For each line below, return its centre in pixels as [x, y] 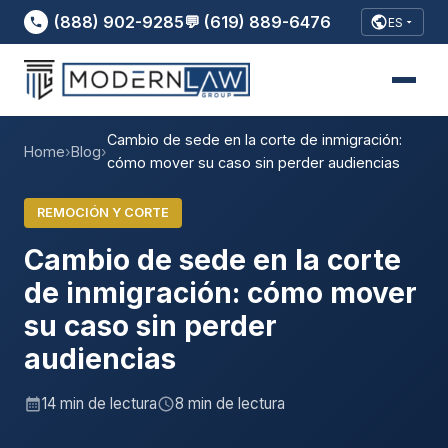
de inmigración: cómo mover [220, 292]
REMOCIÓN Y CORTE [102, 212]
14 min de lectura [99, 403]
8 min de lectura [230, 403]
